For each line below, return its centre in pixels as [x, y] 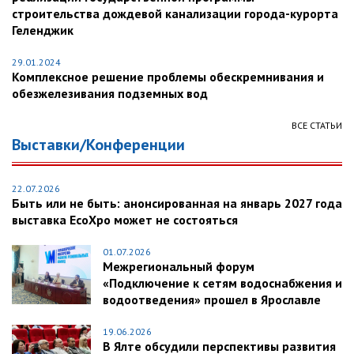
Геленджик [43, 30]
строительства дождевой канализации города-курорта [175, 13]
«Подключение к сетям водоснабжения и [222, 282]
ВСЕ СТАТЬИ [317, 125]
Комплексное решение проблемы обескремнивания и [168, 76]
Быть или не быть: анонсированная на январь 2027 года [177, 203]
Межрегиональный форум [179, 266]
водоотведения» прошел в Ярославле [212, 299]
